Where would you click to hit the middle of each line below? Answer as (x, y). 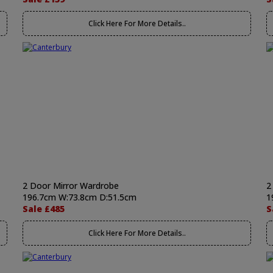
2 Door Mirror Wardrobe (71, 186)
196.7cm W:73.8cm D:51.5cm (80, 197)
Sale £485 (44, 209)
